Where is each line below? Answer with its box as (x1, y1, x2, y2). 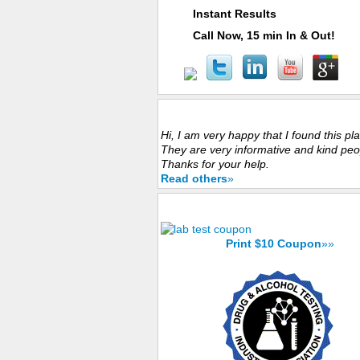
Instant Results (193, 7, 276, 20)
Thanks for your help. (161, 157, 269, 170)
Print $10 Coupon (226, 237, 321, 250)
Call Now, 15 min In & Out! (193, 29, 335, 42)
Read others (161, 172, 227, 185)
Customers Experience (169, 106, 275, 117)
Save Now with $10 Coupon (169, 200, 292, 211)
